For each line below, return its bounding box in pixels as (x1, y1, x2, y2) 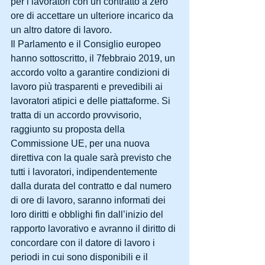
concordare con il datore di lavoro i (11, 237, 157, 248)
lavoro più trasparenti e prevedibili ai (11, 81, 165, 92)
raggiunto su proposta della (11, 124, 127, 134)
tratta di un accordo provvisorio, (11, 109, 144, 120)
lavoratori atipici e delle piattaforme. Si (11, 95, 173, 106)
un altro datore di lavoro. (11, 24, 112, 35)
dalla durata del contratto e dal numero (11, 180, 174, 191)
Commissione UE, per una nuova (11, 138, 152, 148)
